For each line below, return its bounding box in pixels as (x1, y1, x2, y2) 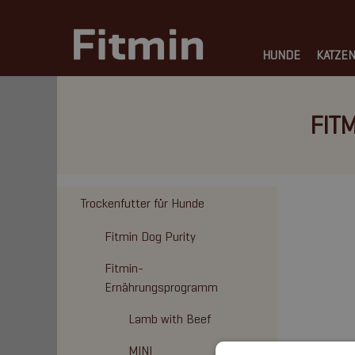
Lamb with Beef (128, 311, 211, 326)
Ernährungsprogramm (105, 280, 218, 295)
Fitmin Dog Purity (105, 229, 196, 244)
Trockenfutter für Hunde (81, 196, 204, 211)
